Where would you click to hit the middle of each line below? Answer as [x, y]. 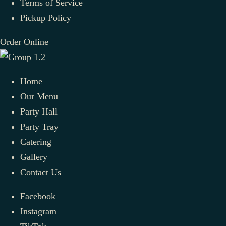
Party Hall [39, 111]
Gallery [34, 157]
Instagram [38, 211]
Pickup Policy [46, 17]
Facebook [38, 196]
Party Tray [39, 126]
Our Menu [39, 96]
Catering [36, 142]
